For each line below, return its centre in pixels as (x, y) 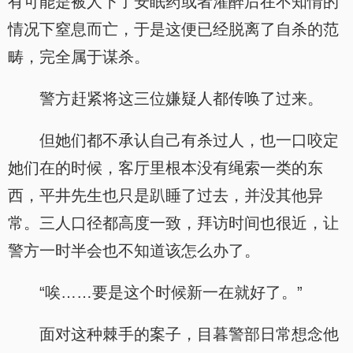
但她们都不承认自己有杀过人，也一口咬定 (189, 140)
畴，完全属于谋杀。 (79, 57)
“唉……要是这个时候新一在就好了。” (171, 292)
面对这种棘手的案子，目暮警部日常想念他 (189, 334)
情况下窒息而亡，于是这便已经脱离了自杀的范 (173, 29)
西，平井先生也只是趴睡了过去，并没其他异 (165, 195)
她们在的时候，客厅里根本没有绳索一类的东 (165, 168)
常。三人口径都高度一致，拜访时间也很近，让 (173, 223)
